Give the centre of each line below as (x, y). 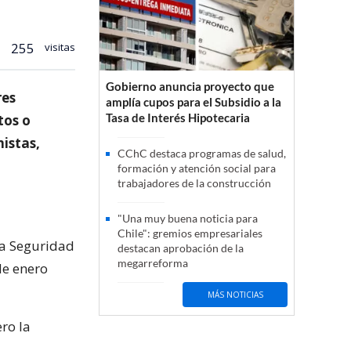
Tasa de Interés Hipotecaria (178, 118)
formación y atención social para (197, 168)
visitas (59, 47)
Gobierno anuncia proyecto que (190, 87)
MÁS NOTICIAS (235, 294)
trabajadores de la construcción (194, 183)
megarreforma (153, 263)
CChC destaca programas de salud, (202, 154)
